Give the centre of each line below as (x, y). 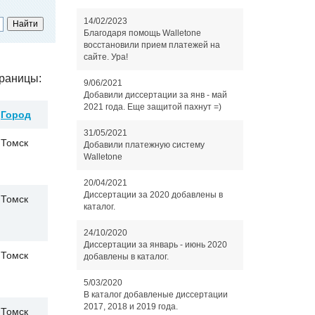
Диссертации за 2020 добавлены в (153, 195)
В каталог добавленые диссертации (155, 295)
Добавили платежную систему (144, 145)
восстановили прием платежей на (152, 45)
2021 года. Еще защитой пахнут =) (152, 107)
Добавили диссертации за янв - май (155, 95)
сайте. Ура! (105, 57)
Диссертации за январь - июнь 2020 (155, 245)
